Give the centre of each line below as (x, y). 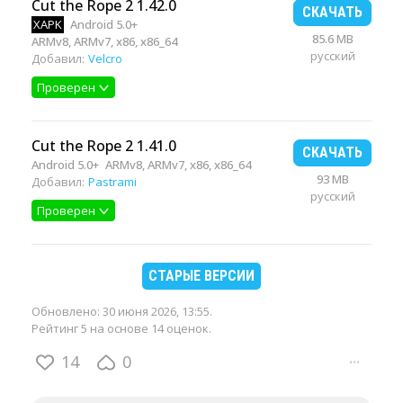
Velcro (105, 58)
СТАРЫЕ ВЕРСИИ (201, 276)
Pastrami (112, 182)
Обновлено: (67, 311)
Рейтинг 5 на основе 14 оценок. (121, 328)
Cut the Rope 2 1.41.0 (104, 146)
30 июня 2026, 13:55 (156, 311)
